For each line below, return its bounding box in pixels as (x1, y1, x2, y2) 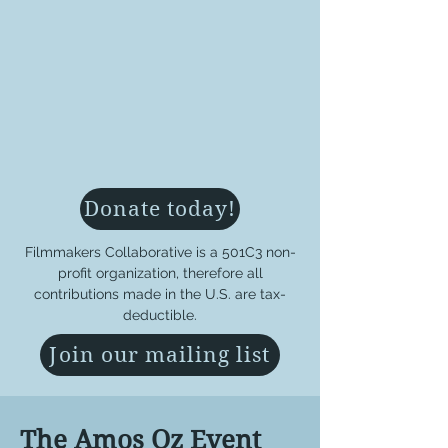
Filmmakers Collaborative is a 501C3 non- (24, 244, 296, 260)
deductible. (123, 307, 197, 323)
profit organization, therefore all (57, 265, 263, 281)
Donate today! (83, 197, 237, 221)
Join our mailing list (49, 343, 271, 367)
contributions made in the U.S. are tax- (34, 286, 286, 302)
